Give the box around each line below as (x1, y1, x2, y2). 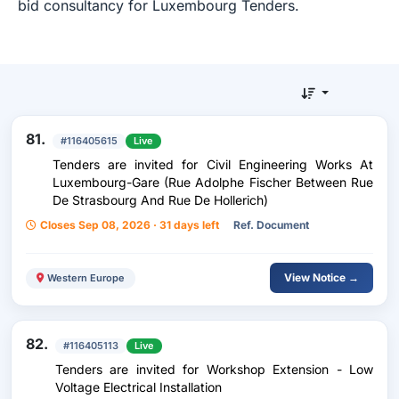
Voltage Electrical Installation (55, 379, 222, 395)
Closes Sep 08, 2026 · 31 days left (40, 218, 219, 232)
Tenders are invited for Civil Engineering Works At (53, 157, 373, 172)
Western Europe (47, 271, 125, 284)
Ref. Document (233, 218, 309, 232)
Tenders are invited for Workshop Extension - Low (55, 362, 373, 377)
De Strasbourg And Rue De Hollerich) (53, 192, 268, 208)
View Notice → (284, 271, 359, 284)
